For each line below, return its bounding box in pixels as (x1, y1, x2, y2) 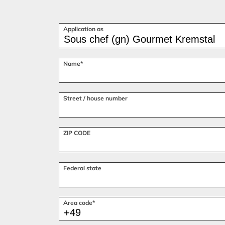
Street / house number (63, 94, 128, 102)
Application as (63, 25, 103, 33)
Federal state (63, 164, 101, 172)
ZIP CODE (63, 129, 90, 137)
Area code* (63, 198, 95, 206)
